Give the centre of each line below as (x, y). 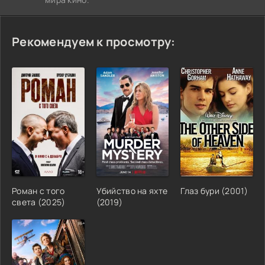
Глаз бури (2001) (214, 190)
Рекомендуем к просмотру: (94, 42)
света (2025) (39, 202)
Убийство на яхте (132, 190)
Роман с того (38, 190)
